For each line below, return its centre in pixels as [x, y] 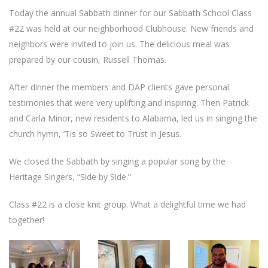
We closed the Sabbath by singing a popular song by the [117, 161]
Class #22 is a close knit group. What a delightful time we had [127, 204]
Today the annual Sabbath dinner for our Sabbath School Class [130, 13]
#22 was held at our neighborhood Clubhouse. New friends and [131, 28]
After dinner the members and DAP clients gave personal [119, 87]
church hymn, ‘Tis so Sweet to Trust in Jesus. [95, 134]
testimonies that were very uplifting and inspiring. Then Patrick [129, 103]
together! [27, 220]
